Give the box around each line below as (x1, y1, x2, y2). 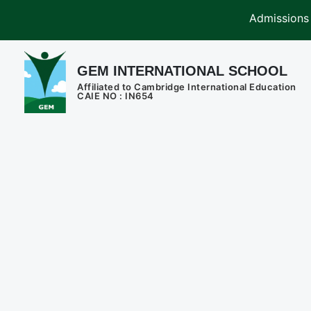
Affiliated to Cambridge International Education (77, 81, 296, 92)
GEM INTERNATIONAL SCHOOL (77, 62, 287, 78)
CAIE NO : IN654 (77, 90, 154, 101)
